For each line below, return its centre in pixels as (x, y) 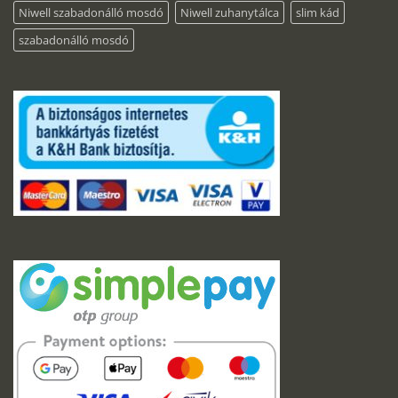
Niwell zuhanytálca (230, 13)
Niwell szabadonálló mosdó (91, 13)
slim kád (318, 13)
